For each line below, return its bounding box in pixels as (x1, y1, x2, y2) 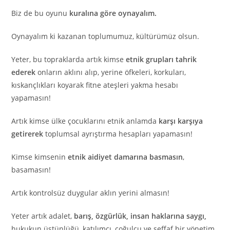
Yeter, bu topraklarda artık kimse (11, 54, 126, 65)
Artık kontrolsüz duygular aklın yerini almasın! (11, 188, 170, 198)
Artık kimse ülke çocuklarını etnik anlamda (11, 116, 159, 126)
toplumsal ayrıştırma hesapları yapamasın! (43, 129, 193, 139)
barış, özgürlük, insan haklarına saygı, (74, 211, 207, 221)
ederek (11, 67, 36, 78)
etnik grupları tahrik (126, 54, 197, 65)
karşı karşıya (159, 116, 203, 126)
